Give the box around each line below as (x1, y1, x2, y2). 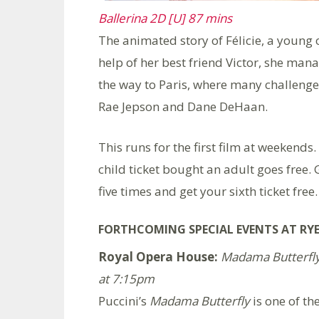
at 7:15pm (98, 271, 155, 288)
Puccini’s (98, 293, 150, 310)
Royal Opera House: (98, 249, 218, 266)
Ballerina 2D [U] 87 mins (98, 10, 232, 27)
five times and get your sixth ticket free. (98, 183, 318, 200)
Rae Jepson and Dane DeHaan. (98, 98, 268, 115)
